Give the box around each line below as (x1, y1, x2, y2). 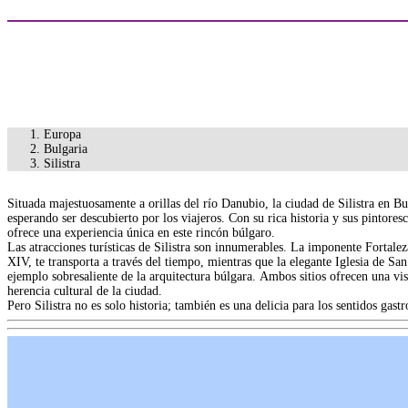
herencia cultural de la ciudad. (7, 284, 162, 299)
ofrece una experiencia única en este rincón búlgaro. (7, 226, 275, 240)
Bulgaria (44, 142, 87, 157)
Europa (44, 127, 81, 142)
